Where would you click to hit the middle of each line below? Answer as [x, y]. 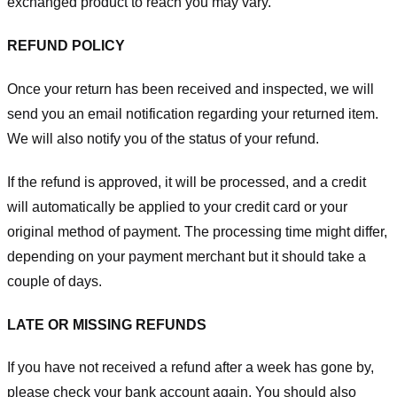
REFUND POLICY [66, 46]
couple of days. [54, 281]
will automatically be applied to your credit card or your [177, 206]
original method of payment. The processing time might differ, [197, 231]
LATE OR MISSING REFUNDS [107, 324]
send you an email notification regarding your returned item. [193, 114]
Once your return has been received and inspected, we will [191, 90]
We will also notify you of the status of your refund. [163, 139]
